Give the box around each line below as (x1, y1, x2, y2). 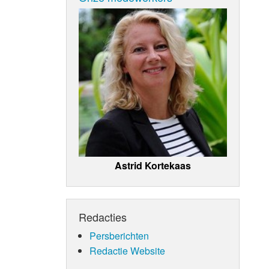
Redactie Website (89, 243, 165, 258)
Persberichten (89, 228, 149, 243)
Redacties (79, 208, 127, 225)
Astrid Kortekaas (115, 158, 192, 172)
